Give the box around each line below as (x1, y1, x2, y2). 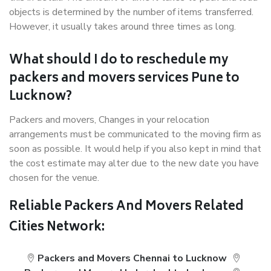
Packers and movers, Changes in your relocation (9, 113, 209, 126)
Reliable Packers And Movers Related (9, 197, 244, 218)
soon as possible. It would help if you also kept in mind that (9, 142, 261, 155)
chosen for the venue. (9, 171, 99, 184)
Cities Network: (9, 217, 105, 238)
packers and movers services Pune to (9, 68, 240, 90)
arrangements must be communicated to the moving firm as (9, 128, 261, 141)
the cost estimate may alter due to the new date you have (9, 157, 259, 170)
